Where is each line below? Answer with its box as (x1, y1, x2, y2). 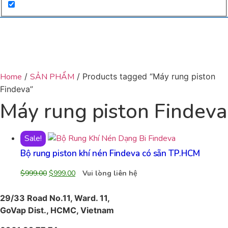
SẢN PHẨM (30, 71, 74, 83)
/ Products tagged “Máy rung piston (74, 71, 215, 82)
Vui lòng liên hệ (82, 168, 137, 179)
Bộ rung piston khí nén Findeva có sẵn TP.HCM (20, 148, 200, 160)
